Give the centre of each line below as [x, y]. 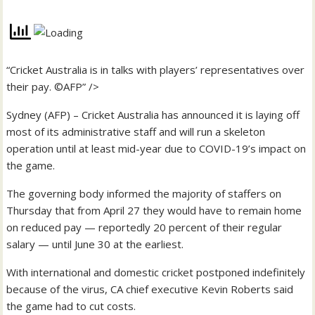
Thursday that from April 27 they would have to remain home [154, 210]
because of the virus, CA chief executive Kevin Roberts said [150, 289]
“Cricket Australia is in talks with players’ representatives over [156, 69]
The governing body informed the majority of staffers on [144, 193]
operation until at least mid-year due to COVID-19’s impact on [156, 148]
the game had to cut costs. [71, 306]
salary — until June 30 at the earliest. [95, 244]
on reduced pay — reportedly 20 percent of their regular [144, 227]
